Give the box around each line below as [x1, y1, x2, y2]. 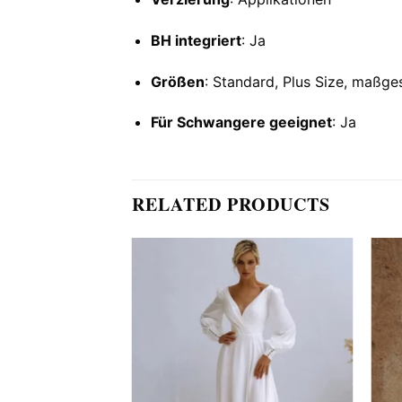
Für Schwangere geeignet [150, 113, 332, 132]
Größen [150, 72, 205, 91]
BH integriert [150, 31, 241, 49]
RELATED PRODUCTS [132, 191, 330, 218]
